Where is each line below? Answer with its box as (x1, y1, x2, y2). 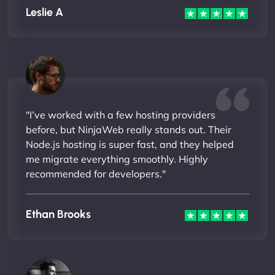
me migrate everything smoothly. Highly (26, 153, 208, 166)
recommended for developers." (26, 168, 166, 180)
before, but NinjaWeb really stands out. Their (26, 123, 231, 136)
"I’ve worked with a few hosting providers (26, 109, 215, 122)
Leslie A (26, 5, 63, 19)
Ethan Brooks (26, 207, 91, 221)
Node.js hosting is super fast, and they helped (26, 138, 234, 151)
